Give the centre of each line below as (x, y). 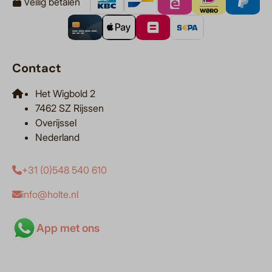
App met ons (68, 228)
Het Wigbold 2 (65, 94)
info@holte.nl (50, 195)
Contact (37, 68)
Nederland (57, 138)
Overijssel (56, 123)
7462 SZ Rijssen (70, 108)
